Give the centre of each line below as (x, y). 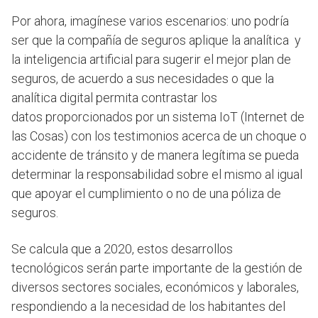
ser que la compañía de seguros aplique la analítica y (156, 40)
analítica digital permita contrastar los (114, 98)
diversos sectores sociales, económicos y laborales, (155, 287)
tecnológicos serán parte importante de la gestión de (157, 268)
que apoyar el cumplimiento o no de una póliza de (146, 194)
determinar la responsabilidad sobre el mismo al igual (157, 175)
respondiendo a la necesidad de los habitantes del (148, 307)
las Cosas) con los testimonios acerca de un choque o (159, 136)
